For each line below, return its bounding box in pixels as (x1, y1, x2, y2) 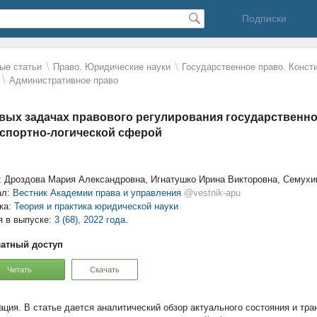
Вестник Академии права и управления (13, 188, 181, 198)
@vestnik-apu (184, 188, 241, 198)
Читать (6, 265, 32, 274)
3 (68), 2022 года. (54, 214, 128, 225)
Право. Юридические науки (53, 62, 171, 72)
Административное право (9, 75, 118, 86)
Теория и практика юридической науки (14, 201, 178, 212)
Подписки (241, 13, 287, 24)
